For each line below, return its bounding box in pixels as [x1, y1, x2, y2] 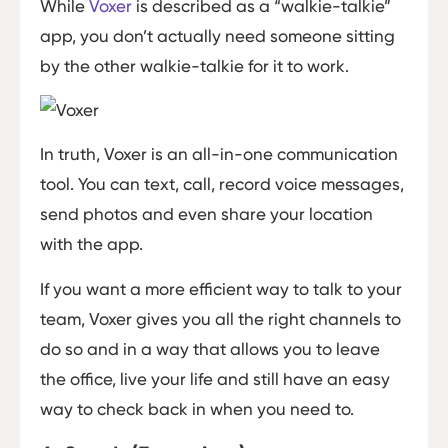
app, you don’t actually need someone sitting [40, 25, 395, 46]
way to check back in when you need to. [40, 398, 354, 419]
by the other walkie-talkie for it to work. [40, 55, 349, 76]
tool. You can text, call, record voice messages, [40, 174, 404, 195]
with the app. [40, 234, 143, 255]
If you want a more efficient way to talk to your [40, 278, 402, 299]
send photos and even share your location [40, 204, 373, 225]
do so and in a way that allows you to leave [40, 338, 380, 359]
